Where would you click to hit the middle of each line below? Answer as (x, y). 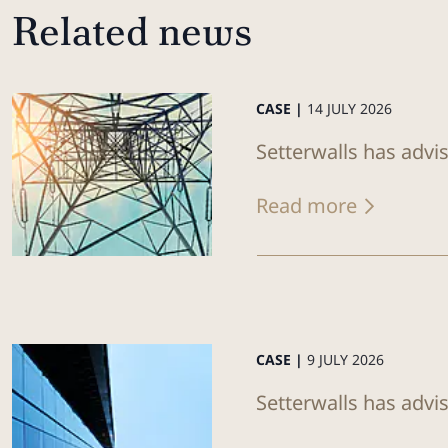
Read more (306, 205)
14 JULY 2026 (349, 108)
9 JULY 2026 (345, 359)
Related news (132, 31)
